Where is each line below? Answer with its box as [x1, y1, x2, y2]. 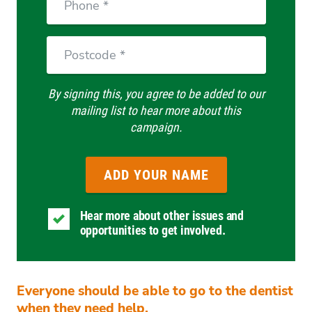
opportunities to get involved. [79, 223, 226, 238]
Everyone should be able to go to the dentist [17, 281, 293, 300]
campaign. [130, 119, 182, 134]
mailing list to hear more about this [71, 102, 241, 118]
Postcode [46, 36, 91, 51]
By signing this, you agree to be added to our [47, 86, 265, 101]
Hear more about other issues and [79, 208, 244, 224]
